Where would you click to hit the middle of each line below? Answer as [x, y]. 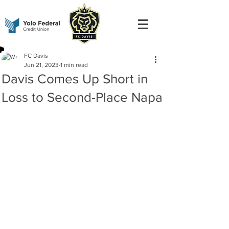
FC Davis [36, 56]
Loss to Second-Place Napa [82, 97]
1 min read [74, 65]
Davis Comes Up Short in [75, 79]
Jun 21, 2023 [41, 65]
